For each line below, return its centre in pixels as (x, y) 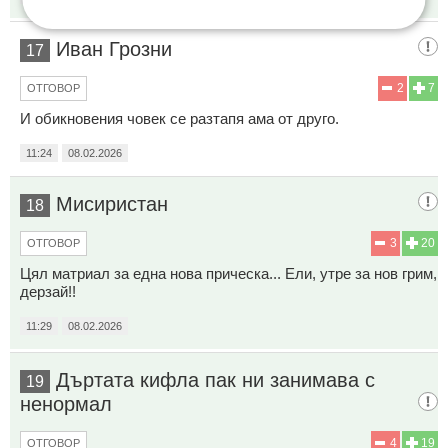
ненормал (66, 404)
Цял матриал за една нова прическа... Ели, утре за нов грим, (228, 274)
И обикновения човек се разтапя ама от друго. (179, 119)
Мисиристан (112, 204)
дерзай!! (48, 292)
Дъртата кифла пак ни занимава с (215, 380)
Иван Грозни (114, 49)
